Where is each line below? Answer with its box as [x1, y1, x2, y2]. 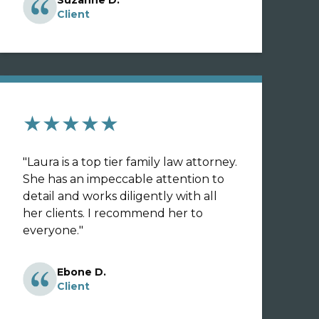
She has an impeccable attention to [23, 172, 224, 186]
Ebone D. [57, 266, 106, 278]
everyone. [23, 224, 79, 237]
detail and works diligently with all [23, 189, 217, 203]
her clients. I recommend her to [23, 206, 203, 220]
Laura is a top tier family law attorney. [27, 155, 237, 169]
